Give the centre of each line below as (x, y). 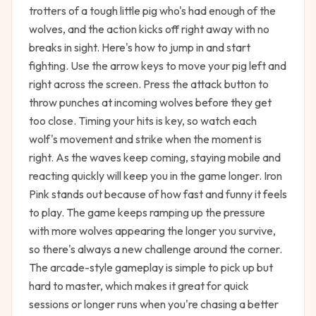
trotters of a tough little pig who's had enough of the (152, 11)
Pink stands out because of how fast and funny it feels (158, 194)
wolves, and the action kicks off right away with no (149, 29)
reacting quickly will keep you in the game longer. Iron (156, 176)
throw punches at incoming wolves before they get (150, 102)
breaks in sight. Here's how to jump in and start (140, 47)
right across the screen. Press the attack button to (149, 84)
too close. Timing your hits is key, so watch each (143, 121)
